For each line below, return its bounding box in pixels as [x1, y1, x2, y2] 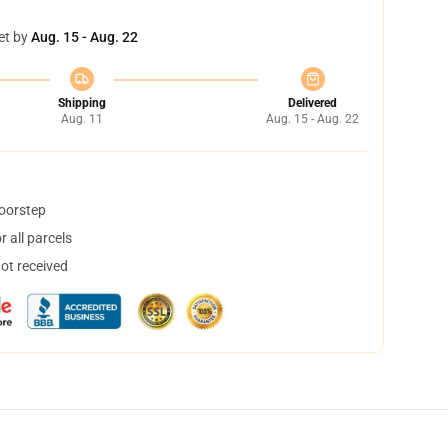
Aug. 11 [60, 112, 103, 126]
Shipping [57, 96, 106, 110]
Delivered [288, 96, 337, 110]
